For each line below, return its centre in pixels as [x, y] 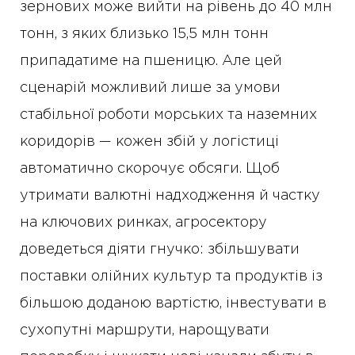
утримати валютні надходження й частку [170, 196]
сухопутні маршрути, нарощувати [145, 331]
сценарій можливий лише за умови [150, 88]
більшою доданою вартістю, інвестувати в [173, 304]
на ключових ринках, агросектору [143, 223]
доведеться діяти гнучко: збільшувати [160, 250]
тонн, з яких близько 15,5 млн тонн [144, 34]
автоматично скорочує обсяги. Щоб [150, 169]
